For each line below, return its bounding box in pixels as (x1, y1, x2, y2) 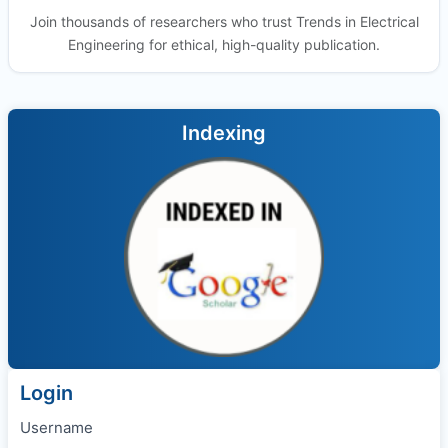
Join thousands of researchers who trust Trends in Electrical (29, 12, 419, 30)
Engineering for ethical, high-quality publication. (68, 35, 380, 53)
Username (20, 417, 93, 437)
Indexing (182, 120, 266, 145)
